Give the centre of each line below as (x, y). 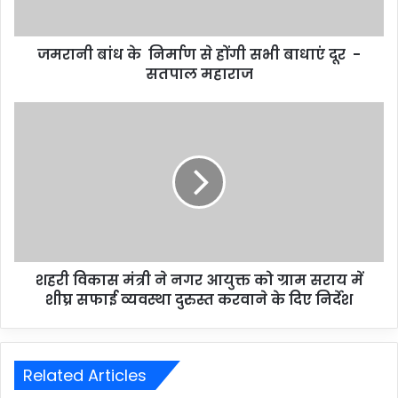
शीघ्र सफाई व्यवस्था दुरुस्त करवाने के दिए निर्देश (199, 300)
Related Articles (85, 376)
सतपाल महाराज (199, 75)
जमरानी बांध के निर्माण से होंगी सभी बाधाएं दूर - (199, 55)
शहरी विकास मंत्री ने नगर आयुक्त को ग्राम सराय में (199, 281)
